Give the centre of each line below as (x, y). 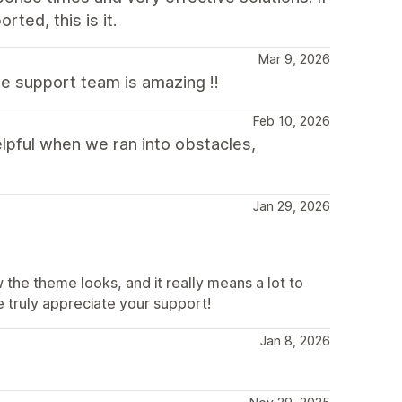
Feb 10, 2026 (292, 121)
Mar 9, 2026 (294, 59)
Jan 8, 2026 (295, 341)
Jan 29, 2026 (292, 206)
